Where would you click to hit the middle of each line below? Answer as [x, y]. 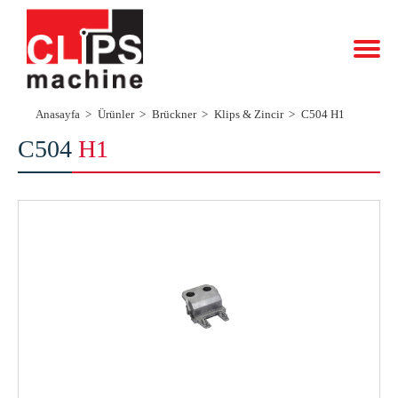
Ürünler [116, 114]
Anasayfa [58, 114]
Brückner [174, 114]
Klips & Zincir [249, 114]
